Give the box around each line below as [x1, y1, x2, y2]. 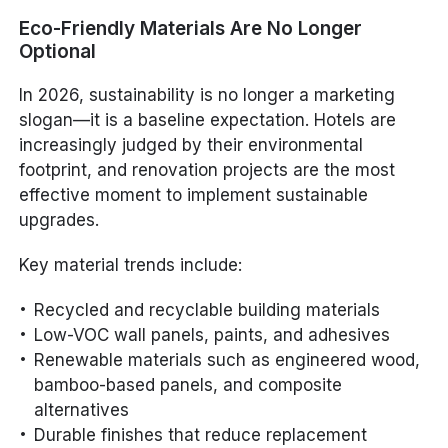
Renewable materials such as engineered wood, [34, 349, 421, 370]
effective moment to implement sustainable [19, 184, 369, 205]
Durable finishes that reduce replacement [34, 424, 368, 445]
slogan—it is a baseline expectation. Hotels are [19, 109, 397, 130]
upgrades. [19, 209, 100, 230]
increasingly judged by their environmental [19, 134, 364, 155]
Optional [19, 39, 97, 63]
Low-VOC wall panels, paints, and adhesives [34, 324, 391, 345]
